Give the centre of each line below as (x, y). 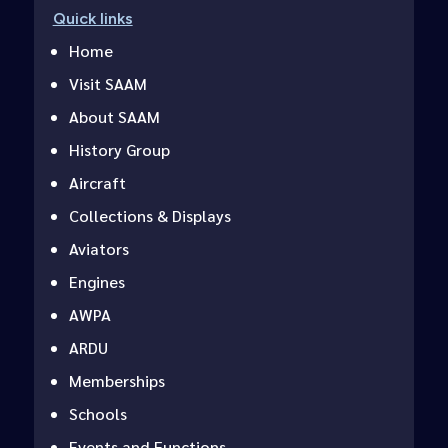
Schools (97, 414)
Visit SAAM (107, 84)
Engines (96, 282)
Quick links (92, 19)
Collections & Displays (149, 216)
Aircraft (97, 183)
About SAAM (114, 117)
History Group (119, 150)
